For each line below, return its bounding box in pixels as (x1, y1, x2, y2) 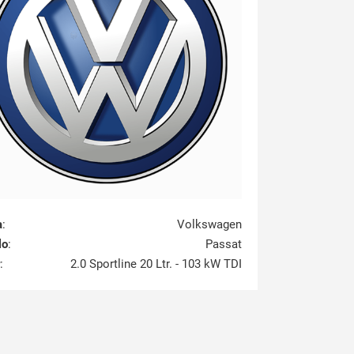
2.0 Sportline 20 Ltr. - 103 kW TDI (70, 256, 242, 271)
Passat (205, 236, 242, 251)
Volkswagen (177, 217, 242, 232)
